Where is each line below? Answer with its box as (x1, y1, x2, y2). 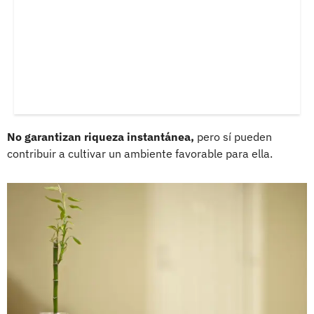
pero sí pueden (194, 130, 272, 144)
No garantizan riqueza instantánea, (7, 130, 194, 144)
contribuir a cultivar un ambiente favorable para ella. (7, 146, 273, 161)
